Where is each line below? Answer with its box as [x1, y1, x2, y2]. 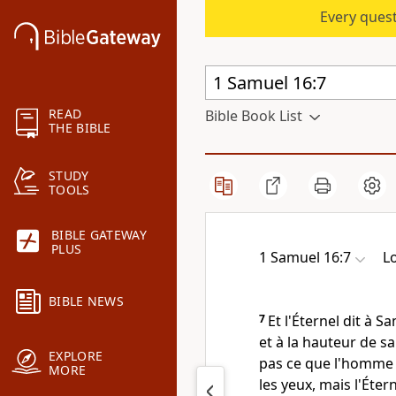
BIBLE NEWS [49, 293, 124, 310]
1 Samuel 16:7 [259, 247, 351, 267]
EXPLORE [49, 347, 103, 365]
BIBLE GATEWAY [51, 226, 147, 244]
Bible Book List [205, 106, 302, 126]
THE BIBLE [49, 119, 111, 137]
